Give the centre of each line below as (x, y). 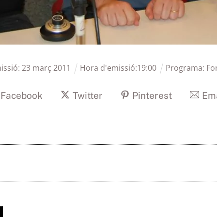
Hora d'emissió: (108, 68)
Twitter (87, 95)
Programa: (186, 68)
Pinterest (152, 95)
